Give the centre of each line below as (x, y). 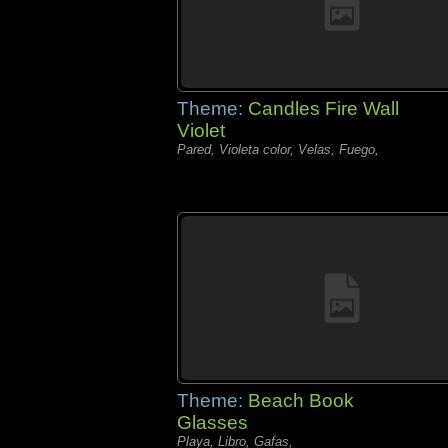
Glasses (212, 422)
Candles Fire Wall (323, 108)
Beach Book (301, 400)
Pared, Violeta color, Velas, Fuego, (278, 149)
